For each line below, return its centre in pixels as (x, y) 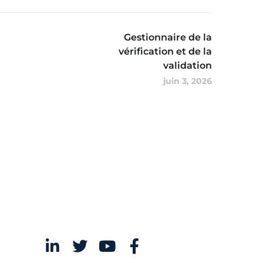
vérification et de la (165, 51)
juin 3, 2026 (188, 81)
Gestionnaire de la (168, 37)
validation (188, 65)
